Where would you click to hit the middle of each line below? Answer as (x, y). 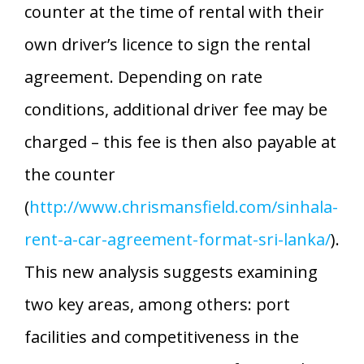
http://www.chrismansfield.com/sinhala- (184, 206)
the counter (70, 174)
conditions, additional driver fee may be (176, 109)
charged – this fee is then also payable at (180, 141)
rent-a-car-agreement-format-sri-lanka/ (178, 239)
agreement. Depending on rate (143, 76)
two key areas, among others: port (157, 304)
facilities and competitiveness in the (162, 336)
